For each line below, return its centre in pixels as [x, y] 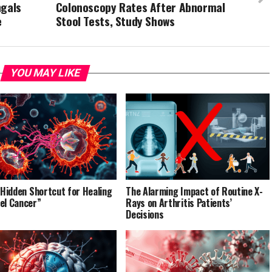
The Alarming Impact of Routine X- [194, 192]
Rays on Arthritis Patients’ [179, 203]
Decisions [145, 215]
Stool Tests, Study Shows [115, 21]
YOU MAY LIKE [45, 73]
